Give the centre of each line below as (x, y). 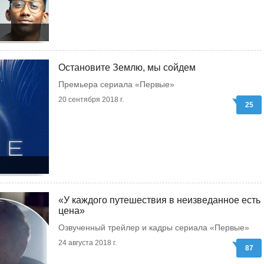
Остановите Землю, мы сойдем (127, 67)
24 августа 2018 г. (88, 243)
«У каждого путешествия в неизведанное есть (159, 200)
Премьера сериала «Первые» (116, 84)
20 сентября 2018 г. (91, 100)
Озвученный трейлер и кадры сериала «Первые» (154, 227)
